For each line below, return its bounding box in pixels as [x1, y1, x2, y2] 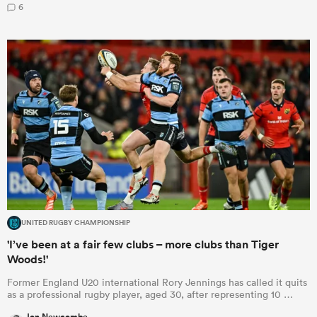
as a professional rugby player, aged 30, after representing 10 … [7, 287, 293, 301]
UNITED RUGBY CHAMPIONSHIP [21, 217, 130, 229]
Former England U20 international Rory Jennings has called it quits [7, 275, 307, 289]
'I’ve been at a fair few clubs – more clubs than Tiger [7, 236, 279, 252]
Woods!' [7, 251, 48, 267]
